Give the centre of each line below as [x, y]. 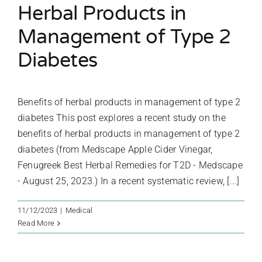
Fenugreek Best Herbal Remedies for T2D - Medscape [130, 166]
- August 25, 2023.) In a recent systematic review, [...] [129, 181]
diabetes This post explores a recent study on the [122, 118]
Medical [79, 211]
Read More [36, 223]
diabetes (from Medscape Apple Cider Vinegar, [115, 150]
